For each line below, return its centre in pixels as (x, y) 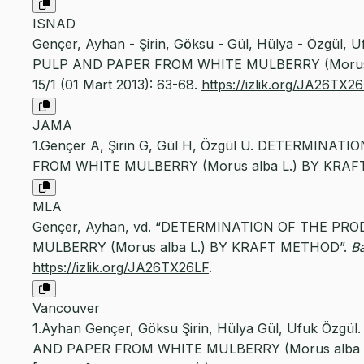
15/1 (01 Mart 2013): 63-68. (117, 85)
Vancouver (66, 308)
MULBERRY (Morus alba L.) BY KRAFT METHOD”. (192, 247)
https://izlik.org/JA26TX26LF (121, 268)
